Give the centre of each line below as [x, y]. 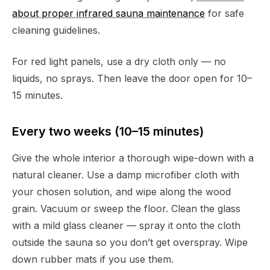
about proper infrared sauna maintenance [108, 14]
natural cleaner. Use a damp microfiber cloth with [126, 175]
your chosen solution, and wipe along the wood [121, 192]
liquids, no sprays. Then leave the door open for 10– [132, 79]
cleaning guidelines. [56, 30]
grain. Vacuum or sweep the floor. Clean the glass [126, 209]
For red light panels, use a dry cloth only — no [119, 62]
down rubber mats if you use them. [93, 259]
